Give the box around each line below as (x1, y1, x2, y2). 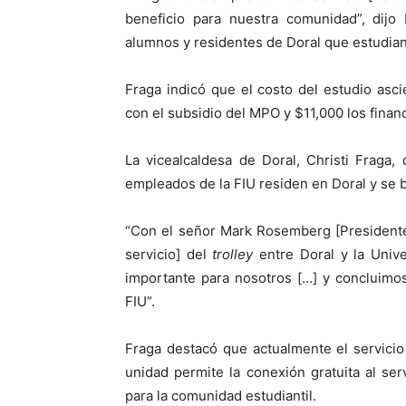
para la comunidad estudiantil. (125, 387, 316, 404)
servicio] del (125, 246, 213, 263)
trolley (212, 246, 254, 263)
